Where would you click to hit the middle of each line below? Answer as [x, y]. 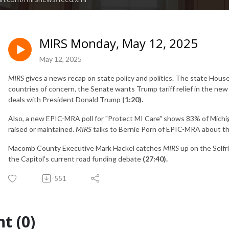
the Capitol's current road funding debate [75, 158]
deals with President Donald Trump [65, 99]
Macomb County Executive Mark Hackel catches [86, 148]
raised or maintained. [42, 129]
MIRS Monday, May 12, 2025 [119, 43]
